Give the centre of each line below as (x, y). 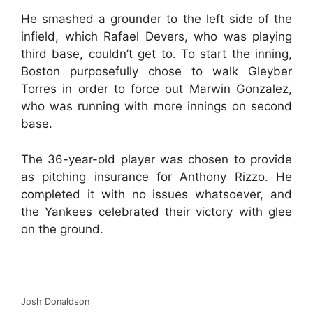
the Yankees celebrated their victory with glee (156, 211)
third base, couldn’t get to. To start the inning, (156, 54)
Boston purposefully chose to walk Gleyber (156, 71)
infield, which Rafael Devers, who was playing (156, 36)
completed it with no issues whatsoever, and (156, 194)
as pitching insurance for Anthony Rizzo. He (156, 176)
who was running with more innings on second (156, 106)
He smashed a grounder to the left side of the (156, 19)
